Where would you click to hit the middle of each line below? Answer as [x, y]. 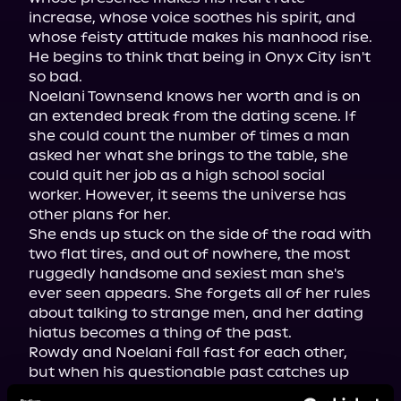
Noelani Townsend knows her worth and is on [195, 96]
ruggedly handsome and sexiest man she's [187, 273]
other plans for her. [100, 214]
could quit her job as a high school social [177, 175]
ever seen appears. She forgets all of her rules [200, 293]
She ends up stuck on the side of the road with [200, 234]
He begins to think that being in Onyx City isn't [200, 57]
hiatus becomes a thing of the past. [160, 333]
